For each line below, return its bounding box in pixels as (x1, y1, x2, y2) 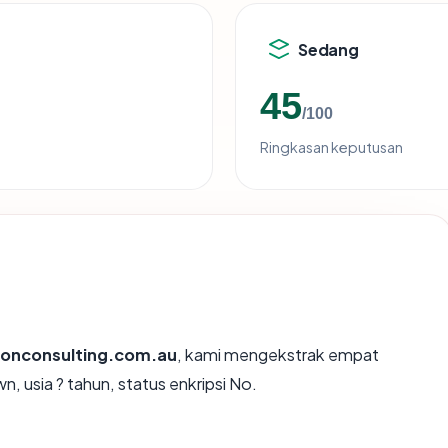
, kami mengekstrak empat (177, 344, 379, 366)
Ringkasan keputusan (260, 138, 403, 157)
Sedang (298, 38, 359, 60)
